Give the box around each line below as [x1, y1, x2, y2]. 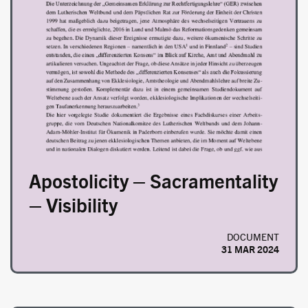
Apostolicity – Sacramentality [29, 168, 278, 193]
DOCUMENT [227, 230, 279, 243]
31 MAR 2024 [221, 243, 279, 256]
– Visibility [29, 192, 118, 217]
